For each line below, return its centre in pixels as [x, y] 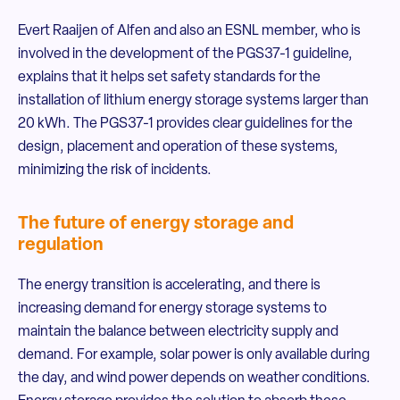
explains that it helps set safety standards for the [169, 78]
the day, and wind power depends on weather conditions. [194, 379]
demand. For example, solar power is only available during [194, 355]
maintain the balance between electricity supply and [178, 332]
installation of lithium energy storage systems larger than [193, 101]
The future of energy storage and [156, 224]
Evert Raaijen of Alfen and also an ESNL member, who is [189, 31]
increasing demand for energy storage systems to [172, 309]
